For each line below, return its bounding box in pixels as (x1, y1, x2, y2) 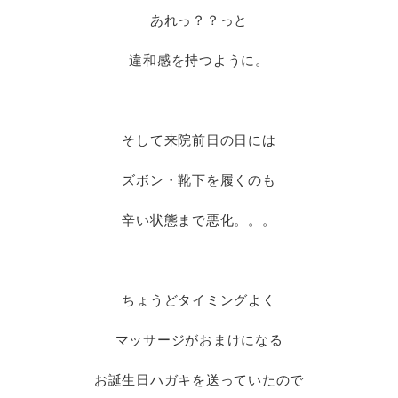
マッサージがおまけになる (115, 332, 283, 347)
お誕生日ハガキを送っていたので (93, 372, 305, 387)
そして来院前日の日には (122, 132, 276, 147)
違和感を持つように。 (129, 52, 269, 68)
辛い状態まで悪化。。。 (122, 212, 276, 227)
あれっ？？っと (149, 12, 249, 28)
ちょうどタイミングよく (122, 292, 276, 307)
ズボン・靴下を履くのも (122, 172, 276, 187)
